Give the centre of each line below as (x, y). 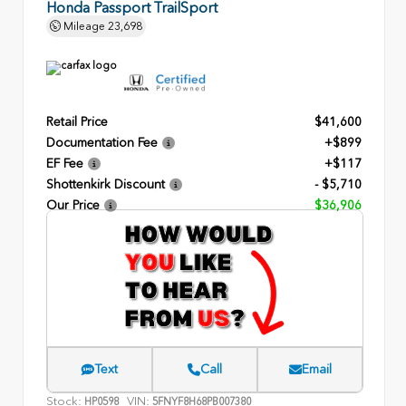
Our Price (73, 205)
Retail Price (77, 122)
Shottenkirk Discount (106, 184)
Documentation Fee (102, 143)
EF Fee (65, 164)
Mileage (84, 26)
